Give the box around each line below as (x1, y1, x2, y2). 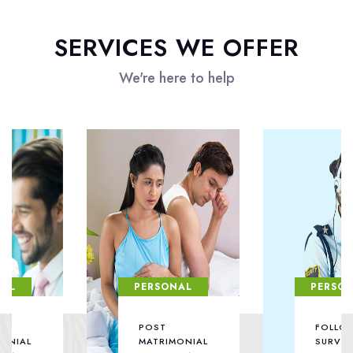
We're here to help (118, 67, 235, 88)
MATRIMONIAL (64, 334, 133, 347)
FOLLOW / (240, 320, 291, 333)
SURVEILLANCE (240, 334, 312, 347)
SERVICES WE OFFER (54, 30, 299, 65)
